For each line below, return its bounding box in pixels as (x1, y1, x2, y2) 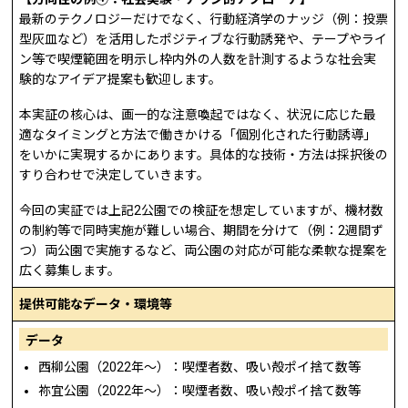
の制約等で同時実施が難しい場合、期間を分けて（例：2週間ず (19, 222, 384, 238)
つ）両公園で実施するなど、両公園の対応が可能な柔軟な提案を (19, 242, 389, 258)
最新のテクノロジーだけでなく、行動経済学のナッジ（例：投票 (19, 12, 389, 27)
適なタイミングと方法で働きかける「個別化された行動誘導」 (19, 127, 377, 142)
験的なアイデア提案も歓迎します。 (19, 72, 222, 87)
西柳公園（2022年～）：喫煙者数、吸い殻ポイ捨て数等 (38, 360, 362, 375)
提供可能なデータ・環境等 (19, 296, 173, 311)
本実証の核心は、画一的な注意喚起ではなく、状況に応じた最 (19, 107, 377, 122)
